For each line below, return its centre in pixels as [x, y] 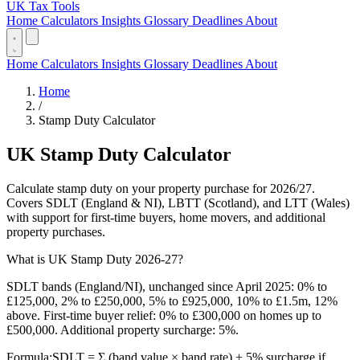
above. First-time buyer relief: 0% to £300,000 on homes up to [164, 315]
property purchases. [56, 231]
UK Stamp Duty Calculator [119, 154]
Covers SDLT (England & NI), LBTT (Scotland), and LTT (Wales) [178, 202]
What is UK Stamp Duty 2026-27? [95, 259]
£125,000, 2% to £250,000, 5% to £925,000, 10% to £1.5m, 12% [172, 301]
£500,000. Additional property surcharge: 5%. [123, 329]
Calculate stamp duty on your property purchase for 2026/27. [161, 188]
